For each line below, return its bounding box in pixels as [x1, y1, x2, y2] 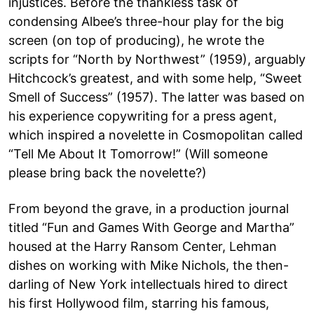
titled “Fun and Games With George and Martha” [8, 219, 294, 235]
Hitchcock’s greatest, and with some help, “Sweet [8, 70, 302, 86]
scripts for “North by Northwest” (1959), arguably [8, 51, 306, 67]
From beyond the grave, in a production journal [8, 200, 289, 216]
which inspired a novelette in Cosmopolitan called [8, 127, 303, 142]
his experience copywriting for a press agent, [8, 108, 277, 123]
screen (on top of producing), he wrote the [8, 32, 264, 48]
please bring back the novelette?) [8, 165, 207, 180]
